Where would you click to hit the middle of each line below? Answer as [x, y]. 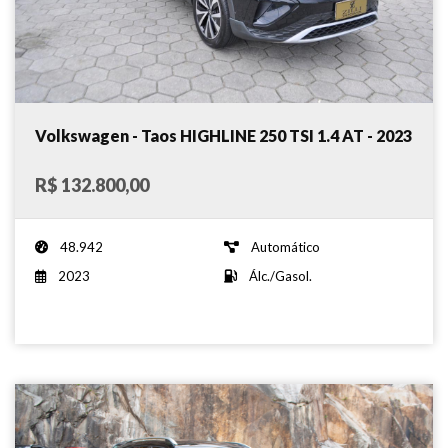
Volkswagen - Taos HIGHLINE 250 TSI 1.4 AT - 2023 [223, 135]
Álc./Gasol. [280, 275]
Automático [285, 246]
